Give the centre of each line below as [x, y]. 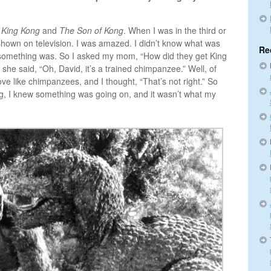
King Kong [21, 30]
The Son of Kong [91, 30]
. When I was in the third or [175, 30]
